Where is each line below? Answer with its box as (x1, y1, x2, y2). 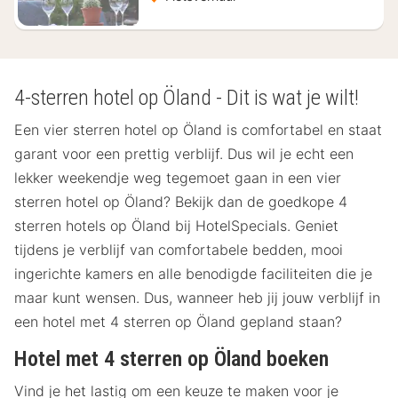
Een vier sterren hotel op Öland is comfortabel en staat (14, 121, 382, 139)
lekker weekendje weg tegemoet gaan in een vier (14, 169, 341, 187)
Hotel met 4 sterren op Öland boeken (14, 346, 329, 372)
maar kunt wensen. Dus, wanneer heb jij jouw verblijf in (14, 289, 380, 307)
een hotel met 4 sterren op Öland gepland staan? (14, 313, 342, 331)
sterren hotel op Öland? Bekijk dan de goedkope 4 (14, 193, 347, 211)
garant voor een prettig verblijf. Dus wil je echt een (14, 145, 354, 163)
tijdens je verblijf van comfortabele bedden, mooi (14, 241, 343, 259)
